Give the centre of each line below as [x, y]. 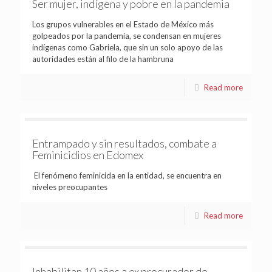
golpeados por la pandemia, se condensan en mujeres [127, 36]
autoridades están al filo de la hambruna [103, 59]
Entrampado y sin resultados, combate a [124, 143]
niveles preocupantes [70, 187]
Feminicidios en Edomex [88, 155]
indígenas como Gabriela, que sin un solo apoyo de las [127, 47]
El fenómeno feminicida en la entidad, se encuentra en [127, 175]
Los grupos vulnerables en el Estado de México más [123, 24]
